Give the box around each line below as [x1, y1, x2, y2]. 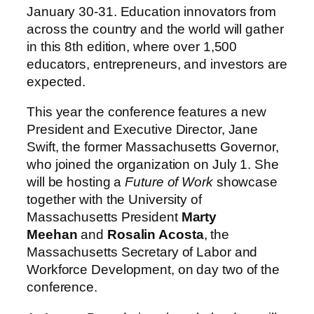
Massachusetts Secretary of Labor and [27, 245, 258, 260]
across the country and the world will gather [27, 21, 284, 36]
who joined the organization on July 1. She [27, 157, 279, 172]
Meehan [27, 227, 81, 243]
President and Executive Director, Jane [27, 122, 259, 137]
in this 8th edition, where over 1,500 [27, 39, 238, 54]
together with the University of [27, 192, 202, 207]
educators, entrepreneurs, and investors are [27, 56, 287, 71]
